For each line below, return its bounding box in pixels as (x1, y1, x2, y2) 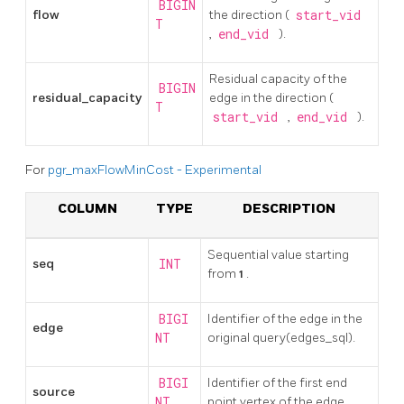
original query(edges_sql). (207, 330, 355, 346)
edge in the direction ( (209, 89, 334, 106)
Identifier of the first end (207, 375, 347, 391)
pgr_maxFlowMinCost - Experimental (48, 162, 262, 179)
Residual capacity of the (209, 70, 347, 87)
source (32, 384, 75, 400)
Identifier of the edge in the (207, 311, 363, 327)
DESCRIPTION (243, 201, 335, 217)
